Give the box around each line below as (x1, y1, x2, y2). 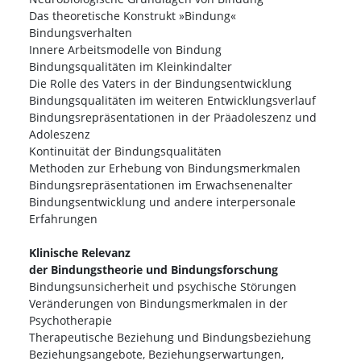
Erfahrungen (29, 211, 98, 227)
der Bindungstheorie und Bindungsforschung (29, 262, 278, 278)
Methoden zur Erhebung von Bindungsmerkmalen (29, 160, 301, 176)
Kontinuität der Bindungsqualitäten (29, 143, 222, 160)
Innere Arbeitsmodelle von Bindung (29, 42, 222, 58)
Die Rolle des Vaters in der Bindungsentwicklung (29, 76, 292, 92)
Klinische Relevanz (29, 245, 131, 261)
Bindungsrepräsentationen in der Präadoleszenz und (29, 110, 317, 126)
